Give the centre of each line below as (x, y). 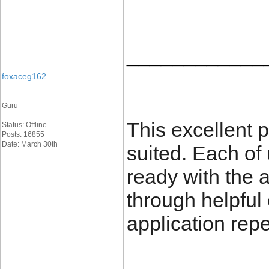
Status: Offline (24, 125)
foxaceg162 (24, 76)
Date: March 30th (30, 144)
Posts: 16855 (23, 134)
